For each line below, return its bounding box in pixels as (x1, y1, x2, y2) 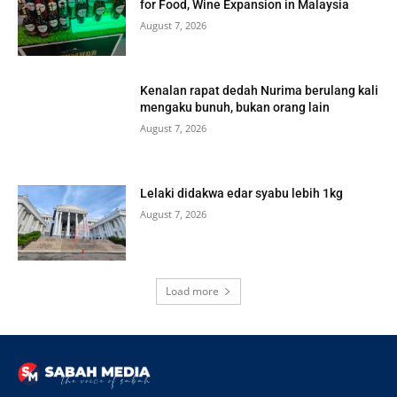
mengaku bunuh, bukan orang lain (140, 99, 331, 114)
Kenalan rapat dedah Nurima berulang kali (140, 82, 379, 97)
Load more (166, 284, 219, 300)
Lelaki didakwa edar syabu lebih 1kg (140, 185, 344, 200)
